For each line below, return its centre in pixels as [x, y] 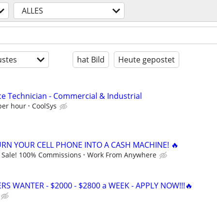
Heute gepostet [147, 60]
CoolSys [44, 106]
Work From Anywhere [122, 155]
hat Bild [91, 60]
